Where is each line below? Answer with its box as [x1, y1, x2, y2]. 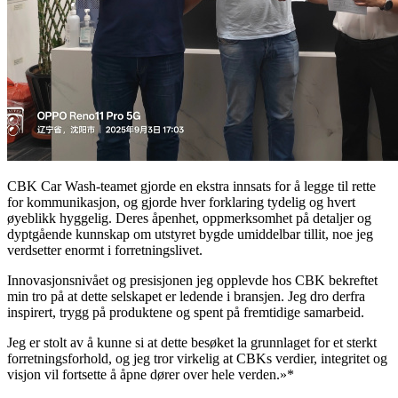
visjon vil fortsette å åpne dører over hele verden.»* [7, 366, 294, 382]
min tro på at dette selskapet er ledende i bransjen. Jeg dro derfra [7, 288, 365, 304]
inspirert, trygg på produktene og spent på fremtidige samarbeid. [7, 304, 364, 320]
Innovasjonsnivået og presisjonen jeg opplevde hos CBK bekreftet [7, 272, 378, 288]
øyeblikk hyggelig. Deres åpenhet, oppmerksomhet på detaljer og [7, 210, 371, 226]
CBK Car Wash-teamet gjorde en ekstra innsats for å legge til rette [7, 178, 376, 194]
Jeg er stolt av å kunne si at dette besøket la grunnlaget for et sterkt [7, 334, 377, 350]
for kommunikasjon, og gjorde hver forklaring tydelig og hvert [7, 194, 355, 210]
